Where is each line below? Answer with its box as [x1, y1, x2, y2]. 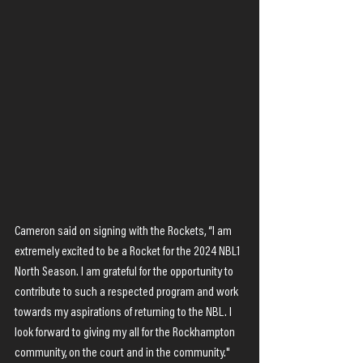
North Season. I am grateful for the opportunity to [15, 266, 236, 279]
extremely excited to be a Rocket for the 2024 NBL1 [15, 246, 242, 258]
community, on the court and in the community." [15, 347, 230, 360]
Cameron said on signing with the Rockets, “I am [15, 225, 234, 238]
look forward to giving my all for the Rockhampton [15, 327, 237, 340]
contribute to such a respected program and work [15, 286, 241, 299]
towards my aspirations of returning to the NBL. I [15, 306, 234, 319]
